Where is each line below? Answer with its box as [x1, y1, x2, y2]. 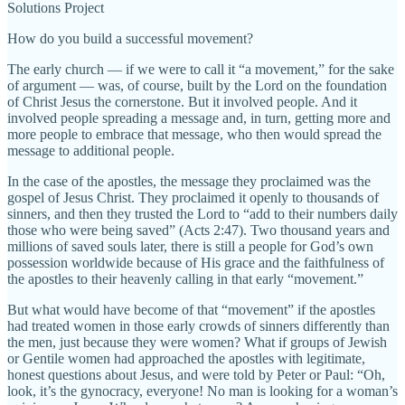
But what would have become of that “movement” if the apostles [7, 301, 375, 317]
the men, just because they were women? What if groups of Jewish [7, 334, 387, 350]
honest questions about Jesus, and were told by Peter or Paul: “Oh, [7, 366, 385, 382]
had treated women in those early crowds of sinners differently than [7, 317, 390, 334]
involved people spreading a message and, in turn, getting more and [7, 109, 391, 126]
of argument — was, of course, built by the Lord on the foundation [7, 77, 387, 93]
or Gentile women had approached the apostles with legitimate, [7, 350, 365, 366]
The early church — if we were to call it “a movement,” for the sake [7, 61, 394, 77]
